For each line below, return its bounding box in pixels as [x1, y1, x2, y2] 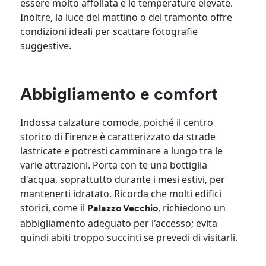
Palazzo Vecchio [87, 204, 159, 214]
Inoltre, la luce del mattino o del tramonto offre [20, 10, 233, 24]
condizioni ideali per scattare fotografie [20, 24, 198, 38]
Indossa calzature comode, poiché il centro [20, 115, 214, 129]
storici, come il [20, 201, 88, 214]
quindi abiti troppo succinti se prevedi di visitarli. [20, 230, 238, 244]
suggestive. [20, 39, 72, 52]
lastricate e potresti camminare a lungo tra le [20, 144, 223, 157]
